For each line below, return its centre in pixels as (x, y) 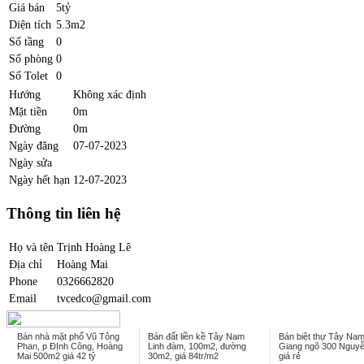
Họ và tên (31, 247)
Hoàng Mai (82, 264)
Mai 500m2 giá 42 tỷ (56, 355)
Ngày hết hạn (39, 180)
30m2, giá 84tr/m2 (183, 355)
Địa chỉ (26, 264)
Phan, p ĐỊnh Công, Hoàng (70, 346)
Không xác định (110, 95)
